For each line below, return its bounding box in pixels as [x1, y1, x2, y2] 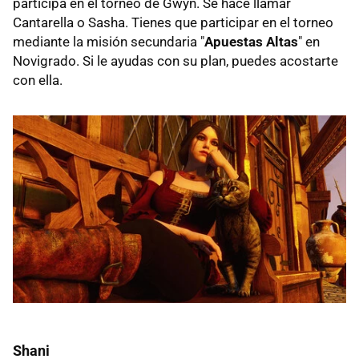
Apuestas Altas [204, 34, 298, 50]
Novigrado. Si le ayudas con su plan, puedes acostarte [13, 53, 338, 70]
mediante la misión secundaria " [13, 34, 204, 50]
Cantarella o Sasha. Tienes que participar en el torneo [13, 14, 333, 31]
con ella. [13, 72, 63, 89]
